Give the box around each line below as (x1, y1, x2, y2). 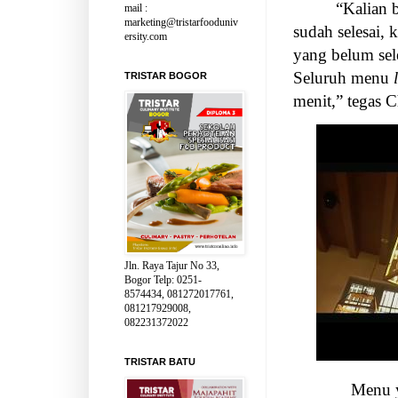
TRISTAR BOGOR (124, 70, 207, 81)
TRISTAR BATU (124, 356, 195, 367)
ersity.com (124, 30, 167, 43)
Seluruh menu (293, 68, 394, 88)
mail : (124, 2, 147, 14)
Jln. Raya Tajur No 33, (124, 259, 219, 272)
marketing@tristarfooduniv (124, 16, 238, 28)
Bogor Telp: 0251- (124, 274, 202, 286)
